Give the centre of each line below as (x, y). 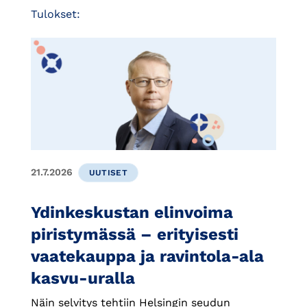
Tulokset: (56, 14)
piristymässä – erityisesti (135, 234)
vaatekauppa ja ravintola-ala (147, 256)
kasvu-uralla (83, 278)
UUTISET (108, 172)
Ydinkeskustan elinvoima (132, 212)
